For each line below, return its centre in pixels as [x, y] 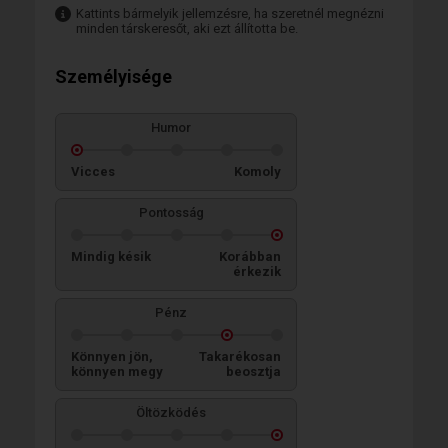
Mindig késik [111, 256]
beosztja [253, 371]
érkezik [257, 271]
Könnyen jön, [112, 356]
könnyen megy [117, 371]
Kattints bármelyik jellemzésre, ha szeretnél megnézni [230, 13]
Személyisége [113, 76]
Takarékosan [240, 356]
